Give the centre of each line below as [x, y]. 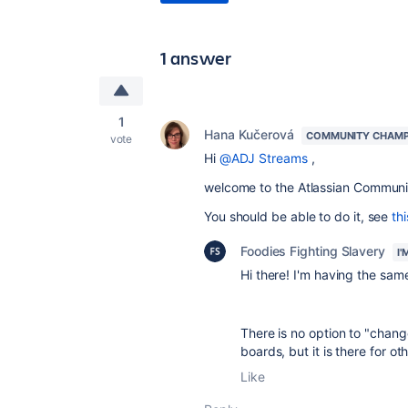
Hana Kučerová [249, 134]
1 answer [196, 58]
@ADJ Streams [263, 158]
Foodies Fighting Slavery [313, 251]
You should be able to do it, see [298, 216]
